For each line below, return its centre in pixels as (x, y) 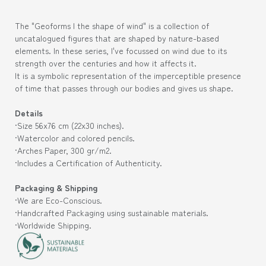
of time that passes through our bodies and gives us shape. (124, 88)
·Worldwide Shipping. (53, 225)
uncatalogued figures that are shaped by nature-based (117, 38)
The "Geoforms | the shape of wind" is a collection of (112, 25)
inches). (109, 125)
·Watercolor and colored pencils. (75, 137)
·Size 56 (29, 125)
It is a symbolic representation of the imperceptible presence (128, 75)
